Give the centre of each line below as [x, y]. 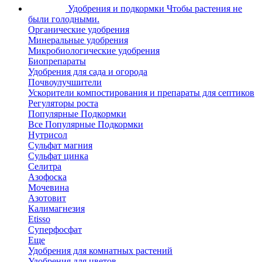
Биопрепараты [57, 61]
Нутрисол [48, 135]
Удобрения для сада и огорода [88, 72]
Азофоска [47, 177]
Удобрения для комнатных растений [100, 251]
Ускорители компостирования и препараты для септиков [141, 93]
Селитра [45, 166]
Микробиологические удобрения [94, 51]
